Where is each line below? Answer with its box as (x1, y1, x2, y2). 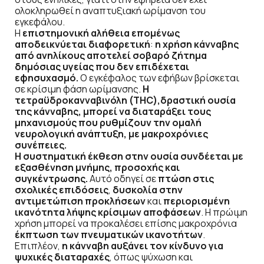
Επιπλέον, (15, 239, 62, 252)
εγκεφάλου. (15, 15, 65, 28)
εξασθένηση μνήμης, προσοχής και (15, 160, 180, 174)
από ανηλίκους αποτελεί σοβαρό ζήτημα (15, 48, 207, 62)
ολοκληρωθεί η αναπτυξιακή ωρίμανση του (15, 4, 206, 17)
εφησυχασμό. (15, 71, 78, 84)
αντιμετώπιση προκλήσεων (15, 194, 146, 207)
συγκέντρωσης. (15, 171, 88, 185)
